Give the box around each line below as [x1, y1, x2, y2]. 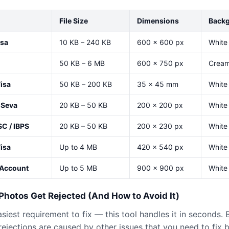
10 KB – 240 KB [59, 38, 111, 47]
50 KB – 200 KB [59, 80, 112, 88]
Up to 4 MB [59, 143, 97, 151]
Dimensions [137, 16, 179, 25]
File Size [59, 16, 88, 25]
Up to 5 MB [59, 164, 97, 172]
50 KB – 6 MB [59, 59, 105, 67]
